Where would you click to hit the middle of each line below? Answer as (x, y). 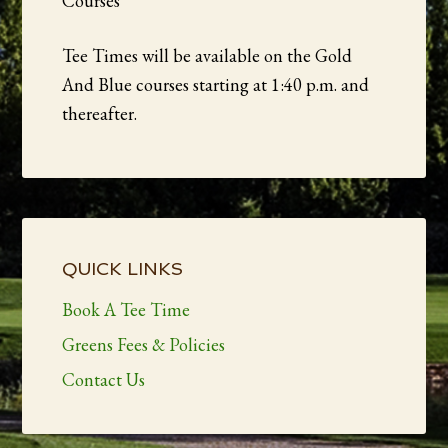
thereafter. (100, 114)
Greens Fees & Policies (144, 345)
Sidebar (74, 267)
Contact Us (104, 380)
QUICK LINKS (123, 269)
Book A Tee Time (126, 310)
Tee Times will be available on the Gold (207, 56)
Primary (76, 234)
